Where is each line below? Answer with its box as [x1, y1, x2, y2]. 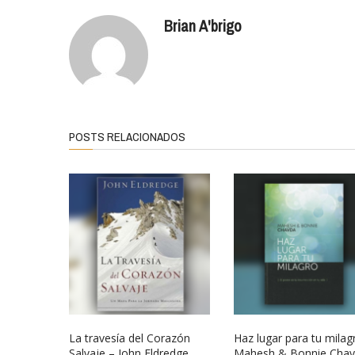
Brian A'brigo [164, 15, 242, 36]
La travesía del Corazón [69, 330, 190, 345]
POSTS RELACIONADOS [69, 128, 185, 145]
